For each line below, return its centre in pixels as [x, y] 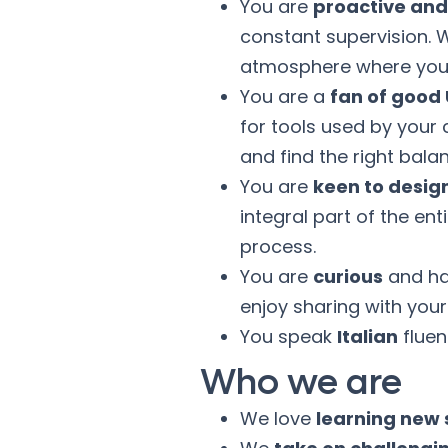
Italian [367, 336]
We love [278, 418]
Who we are [301, 382]
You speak [288, 336]
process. [278, 246]
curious [348, 276]
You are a [285, 96]
